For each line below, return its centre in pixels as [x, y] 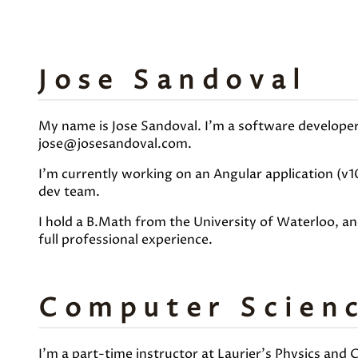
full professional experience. [125, 240]
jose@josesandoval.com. [115, 144]
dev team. [69, 192]
